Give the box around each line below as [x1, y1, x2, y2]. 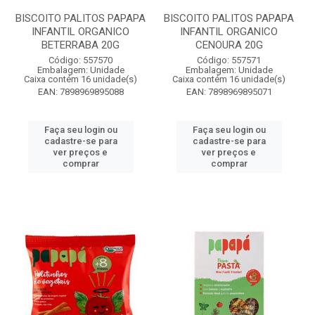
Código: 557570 [49, 55, 112, 65]
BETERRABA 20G [41, 39, 120, 51]
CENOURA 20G [195, 39, 263, 51]
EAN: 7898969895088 [37, 86, 124, 97]
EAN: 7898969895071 [186, 86, 272, 97]
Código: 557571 [197, 55, 261, 65]
